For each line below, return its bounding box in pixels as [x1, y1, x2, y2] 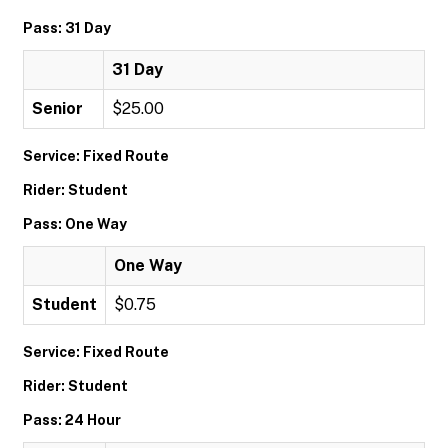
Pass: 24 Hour [23, 412, 121, 428]
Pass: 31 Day [23, 20, 111, 36]
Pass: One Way [23, 216, 127, 232]
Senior [32, 99, 83, 118]
